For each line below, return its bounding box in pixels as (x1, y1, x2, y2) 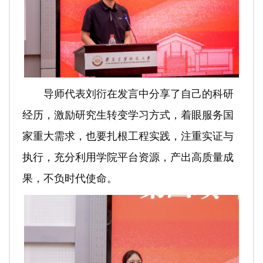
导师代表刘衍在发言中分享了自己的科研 (43, 87, 234, 100)
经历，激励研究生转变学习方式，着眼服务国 (22, 109, 234, 121)
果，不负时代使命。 (22, 172, 117, 184)
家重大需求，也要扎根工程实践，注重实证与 (22, 130, 234, 142)
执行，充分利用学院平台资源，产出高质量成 (22, 151, 234, 163)
